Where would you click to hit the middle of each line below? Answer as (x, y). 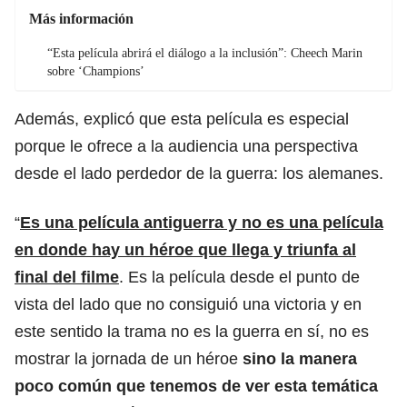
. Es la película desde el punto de (239, 277)
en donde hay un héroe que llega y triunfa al (185, 249)
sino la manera (298, 358)
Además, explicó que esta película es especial (182, 119)
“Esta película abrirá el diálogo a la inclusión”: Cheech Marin (205, 53)
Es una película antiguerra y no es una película (202, 222)
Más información (81, 18)
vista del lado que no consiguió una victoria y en (188, 304)
